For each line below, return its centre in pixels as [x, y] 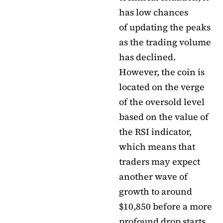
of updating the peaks [165, 27]
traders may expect [160, 162]
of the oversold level [162, 102]
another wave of [153, 177]
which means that [157, 147]
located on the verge [162, 87]
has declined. [147, 57]
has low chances [154, 12]
